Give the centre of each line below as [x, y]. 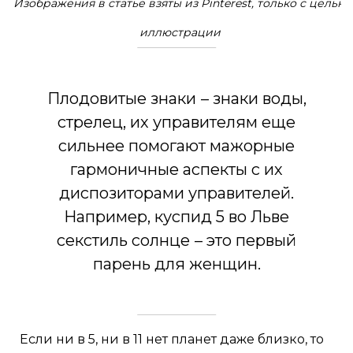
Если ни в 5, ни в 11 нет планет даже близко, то [172, 339]
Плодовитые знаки [121, 98]
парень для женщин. [176, 264]
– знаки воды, [253, 98]
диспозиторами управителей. [176, 193]
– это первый [245, 240]
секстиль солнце [123, 240]
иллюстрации [180, 32]
